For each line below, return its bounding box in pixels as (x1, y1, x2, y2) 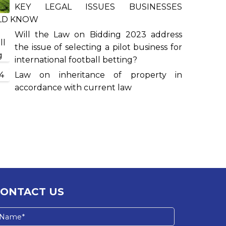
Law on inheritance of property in (14, 70, 182, 80)
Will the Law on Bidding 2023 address (14, 30, 182, 40)
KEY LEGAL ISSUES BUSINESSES (14, 2, 182, 12)
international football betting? (14, 55, 137, 65)
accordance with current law (14, 83, 132, 93)
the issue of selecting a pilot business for (14, 42, 182, 52)
